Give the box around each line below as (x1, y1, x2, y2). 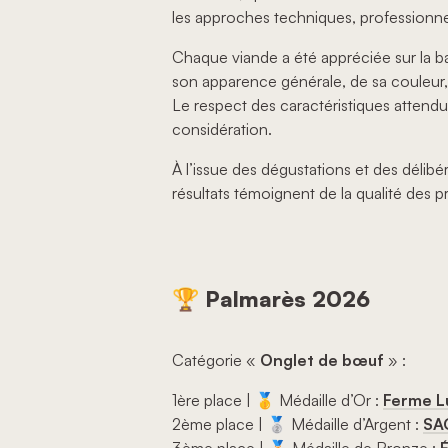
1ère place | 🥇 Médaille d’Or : (172, 390, 383, 411)
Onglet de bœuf (260, 350, 384, 371)
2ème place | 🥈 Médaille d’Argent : (172, 414, 423, 435)
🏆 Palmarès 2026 (172, 285, 370, 313)
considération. (172, 119, 272, 140)
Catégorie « (172, 350, 260, 371)
